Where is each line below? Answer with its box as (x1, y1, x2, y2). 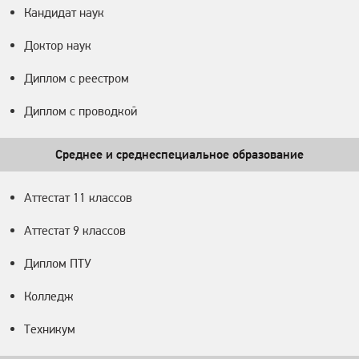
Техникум (24, 321, 75, 337)
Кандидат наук (24, 5, 104, 21)
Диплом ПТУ (24, 256, 91, 272)
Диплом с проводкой (24, 103, 137, 119)
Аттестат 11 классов (24, 190, 132, 206)
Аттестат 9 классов (24, 223, 126, 239)
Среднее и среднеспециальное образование (55, 147, 304, 163)
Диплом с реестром (24, 71, 129, 87)
